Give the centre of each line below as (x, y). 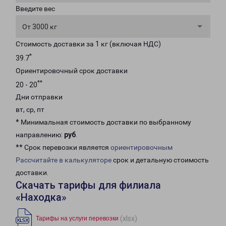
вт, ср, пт (30, 110)
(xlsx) (129, 218)
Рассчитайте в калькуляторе (64, 160)
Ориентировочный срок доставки (72, 70)
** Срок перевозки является (63, 148)
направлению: (40, 135)
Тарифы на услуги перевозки (77, 219)
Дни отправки (39, 97)
